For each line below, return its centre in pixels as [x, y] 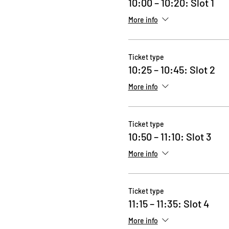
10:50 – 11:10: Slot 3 [170, 136]
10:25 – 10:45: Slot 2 [171, 70]
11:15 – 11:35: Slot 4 [168, 203]
